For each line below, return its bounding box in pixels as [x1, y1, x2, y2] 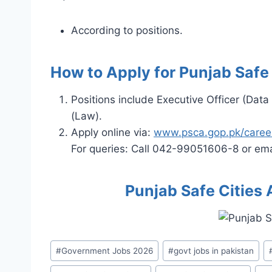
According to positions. [71, 24, 183, 36]
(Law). [71, 109, 102, 122]
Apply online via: [71, 126, 154, 138]
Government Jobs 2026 [61, 245, 154, 256]
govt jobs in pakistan [174, 245, 254, 256]
